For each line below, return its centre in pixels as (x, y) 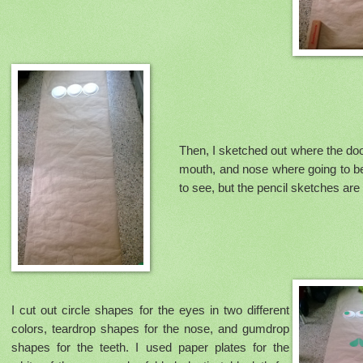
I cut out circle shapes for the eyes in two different (150, 310)
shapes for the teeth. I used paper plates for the (150, 348)
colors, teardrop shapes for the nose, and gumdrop (150, 329)
